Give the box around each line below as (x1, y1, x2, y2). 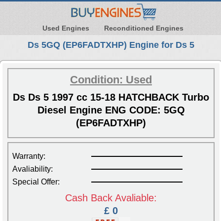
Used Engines (42, 24, 89, 32)
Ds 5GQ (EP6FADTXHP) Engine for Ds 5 (28, 39, 194, 50)
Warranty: (12, 151, 45, 160)
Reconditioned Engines (104, 24, 184, 32)
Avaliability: (12, 164, 53, 173)
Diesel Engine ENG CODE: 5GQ (37, 104, 185, 115)
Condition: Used (70, 73, 152, 86)
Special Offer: (12, 177, 60, 186)
